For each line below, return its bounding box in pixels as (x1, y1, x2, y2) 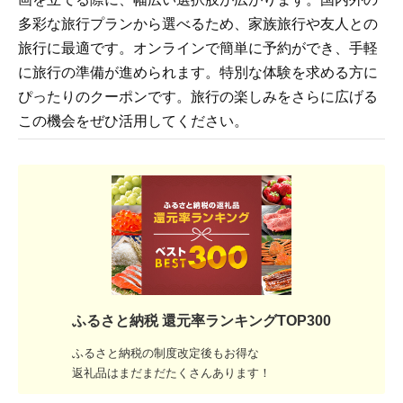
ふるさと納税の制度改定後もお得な (72, 346, 259, 361)
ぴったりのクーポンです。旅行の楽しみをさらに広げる (18, 89, 378, 104)
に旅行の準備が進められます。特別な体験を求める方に (18, 65, 378, 80)
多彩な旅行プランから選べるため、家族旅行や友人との (18, 16, 378, 31)
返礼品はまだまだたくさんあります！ (72, 366, 271, 381)
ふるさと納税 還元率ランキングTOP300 (72, 313, 331, 329)
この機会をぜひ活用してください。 (18, 113, 248, 129)
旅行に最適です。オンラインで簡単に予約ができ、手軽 (18, 40, 378, 56)
